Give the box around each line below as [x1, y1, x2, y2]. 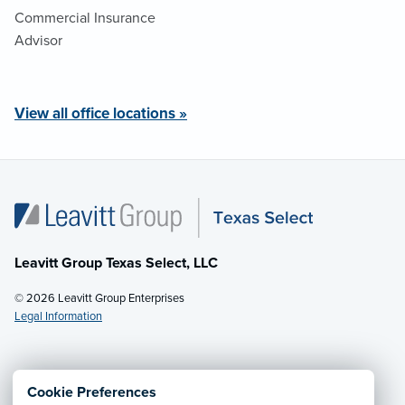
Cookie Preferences [27, 383, 156, 401]
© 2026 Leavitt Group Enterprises [14, 290, 184, 306]
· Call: [83, 373, 126, 392]
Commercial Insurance [14, 8, 155, 27]
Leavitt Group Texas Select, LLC [14, 253, 218, 272]
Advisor [14, 31, 62, 50]
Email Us [29, 373, 83, 392]
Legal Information [14, 308, 102, 324]
